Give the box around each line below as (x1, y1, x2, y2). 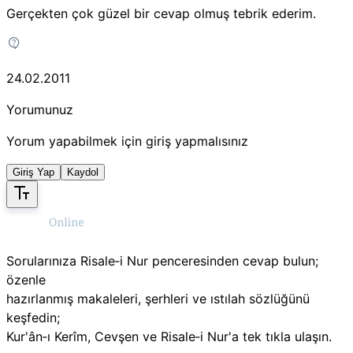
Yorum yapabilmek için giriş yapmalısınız (6, 132, 248, 149)
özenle (6, 271, 46, 288)
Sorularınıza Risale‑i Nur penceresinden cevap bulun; (6, 252, 318, 269)
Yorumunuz (6, 101, 73, 117)
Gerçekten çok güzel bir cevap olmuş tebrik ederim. (6, 5, 316, 21)
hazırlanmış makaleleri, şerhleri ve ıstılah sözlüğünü (6, 290, 310, 307)
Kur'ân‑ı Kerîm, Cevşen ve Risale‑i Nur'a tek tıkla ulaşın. (6, 328, 332, 344)
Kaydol (67, 165, 98, 178)
